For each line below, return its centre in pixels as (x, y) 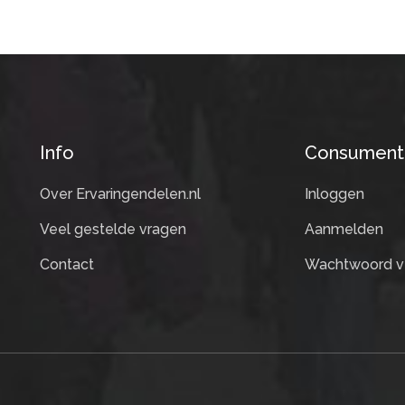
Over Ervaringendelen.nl (120, 194)
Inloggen (334, 194)
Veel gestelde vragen (113, 229)
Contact (67, 264)
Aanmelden (344, 229)
